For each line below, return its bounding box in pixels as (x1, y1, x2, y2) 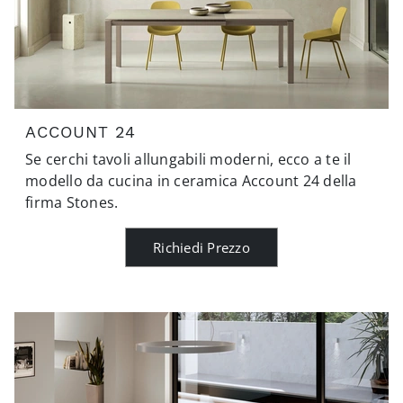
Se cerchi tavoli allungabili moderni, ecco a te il (25, 148, 352, 169)
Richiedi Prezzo (153, 237, 250, 256)
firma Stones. (25, 192, 119, 212)
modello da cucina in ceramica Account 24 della (25, 170, 357, 191)
